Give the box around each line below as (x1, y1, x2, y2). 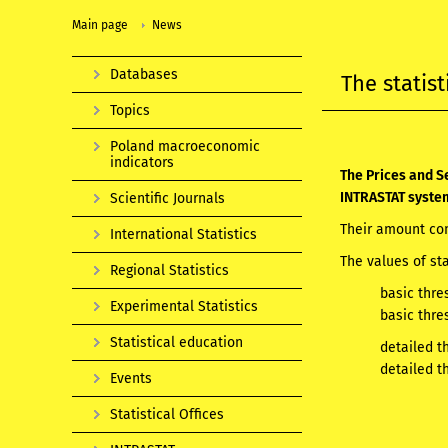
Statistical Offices (110, 405, 224, 423)
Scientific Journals (110, 189, 225, 207)
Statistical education (110, 333, 243, 351)
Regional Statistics (110, 261, 229, 279)
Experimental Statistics (110, 297, 258, 315)
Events (110, 369, 152, 387)
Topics (110, 101, 150, 119)
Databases (110, 65, 178, 83)
